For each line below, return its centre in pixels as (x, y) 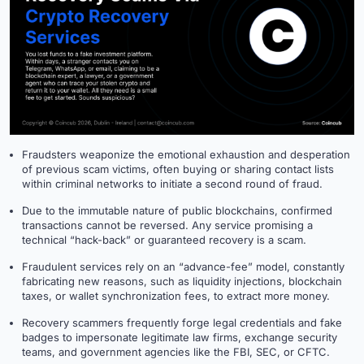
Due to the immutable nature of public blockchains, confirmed (177, 211)
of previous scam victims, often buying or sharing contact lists (178, 169)
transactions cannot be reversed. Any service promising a (167, 225)
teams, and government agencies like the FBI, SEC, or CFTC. (176, 352)
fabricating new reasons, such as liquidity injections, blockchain (182, 282)
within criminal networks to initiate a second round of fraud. (172, 184)
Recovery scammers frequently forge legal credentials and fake (182, 323)
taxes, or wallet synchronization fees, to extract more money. (176, 296)
